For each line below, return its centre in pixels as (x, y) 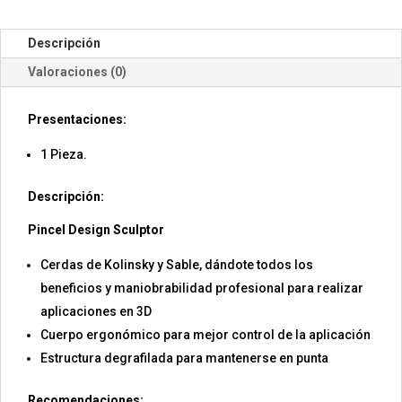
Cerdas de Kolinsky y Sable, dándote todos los (177, 265)
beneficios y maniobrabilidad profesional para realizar (202, 288)
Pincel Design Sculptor (96, 230)
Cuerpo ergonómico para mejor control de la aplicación (205, 335)
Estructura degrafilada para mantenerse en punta (184, 358)
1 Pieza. (64, 155)
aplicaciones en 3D (96, 312)
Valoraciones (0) (77, 72)
